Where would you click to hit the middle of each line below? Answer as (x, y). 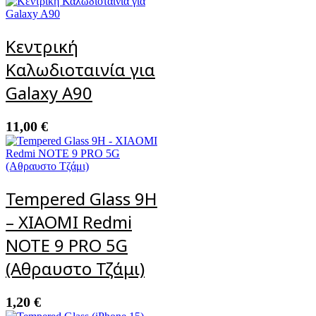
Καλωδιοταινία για (80, 69)
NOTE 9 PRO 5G (67, 245)
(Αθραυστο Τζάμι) (75, 268)
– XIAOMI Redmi (69, 221)
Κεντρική (42, 46)
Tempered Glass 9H (81, 198)
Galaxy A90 (49, 92)
